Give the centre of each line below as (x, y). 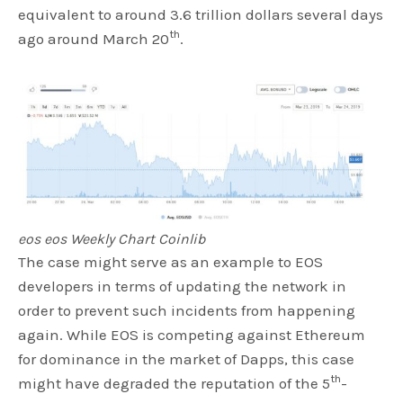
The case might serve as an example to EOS (171, 261)
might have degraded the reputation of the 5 (175, 383)
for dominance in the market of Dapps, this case (187, 358)
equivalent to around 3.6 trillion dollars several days (201, 14)
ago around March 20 (94, 38)
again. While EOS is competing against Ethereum (192, 334)
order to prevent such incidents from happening (187, 310)
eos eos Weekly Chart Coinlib (112, 238)
